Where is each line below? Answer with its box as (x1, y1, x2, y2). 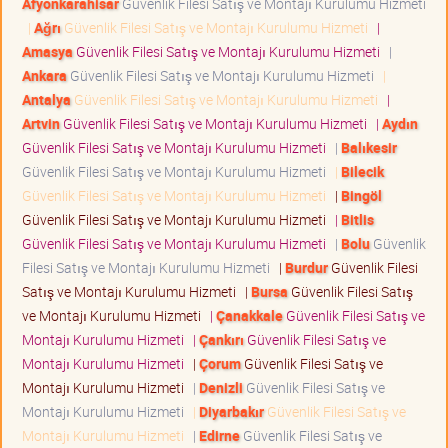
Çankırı (199, 330, 244, 350)
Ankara (22, 66, 67, 86)
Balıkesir (341, 138, 397, 158)
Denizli (199, 378, 243, 398)
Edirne (199, 426, 240, 446)
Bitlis (341, 210, 374, 230)
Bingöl (341, 186, 382, 206)
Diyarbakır (199, 402, 264, 422)
